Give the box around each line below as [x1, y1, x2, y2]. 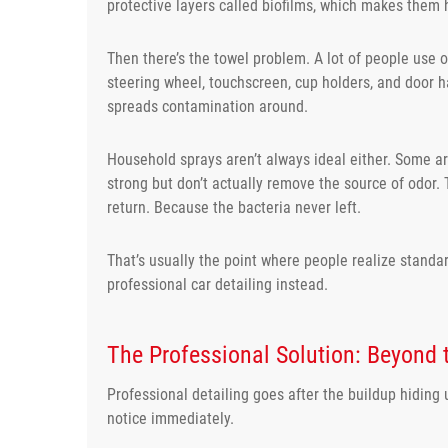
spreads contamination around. [107, 96, 308, 116]
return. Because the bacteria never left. [107, 197, 361, 217]
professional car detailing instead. [107, 274, 328, 294]
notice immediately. [107, 408, 234, 428]
